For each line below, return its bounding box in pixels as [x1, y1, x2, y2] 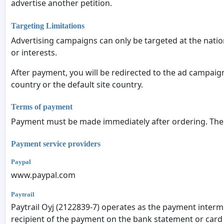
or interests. [11, 46, 57, 58]
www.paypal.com [11, 169, 75, 180]
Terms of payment [11, 102, 72, 111]
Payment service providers [11, 139, 100, 148]
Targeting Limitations [11, 21, 84, 30]
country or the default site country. [11, 78, 143, 90]
